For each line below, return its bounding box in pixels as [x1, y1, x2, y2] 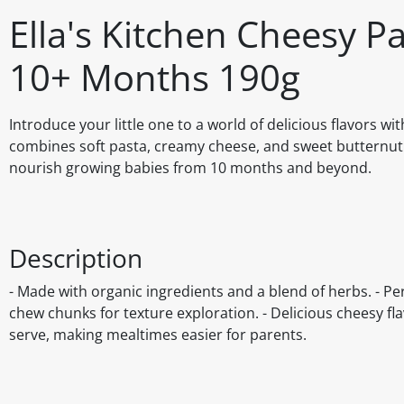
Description [9, 241, 142, 276]
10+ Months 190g [9, 52, 300, 103]
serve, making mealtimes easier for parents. [9, 325, 307, 345]
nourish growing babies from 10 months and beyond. [9, 158, 372, 179]
